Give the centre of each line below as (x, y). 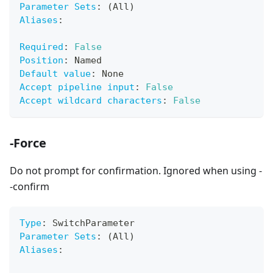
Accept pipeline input (77, 87)
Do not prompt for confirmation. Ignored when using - (136, 171)
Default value (55, 74)
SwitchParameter (91, 223)
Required (41, 47)
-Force (28, 143)
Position (41, 61)
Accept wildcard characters (91, 101)
